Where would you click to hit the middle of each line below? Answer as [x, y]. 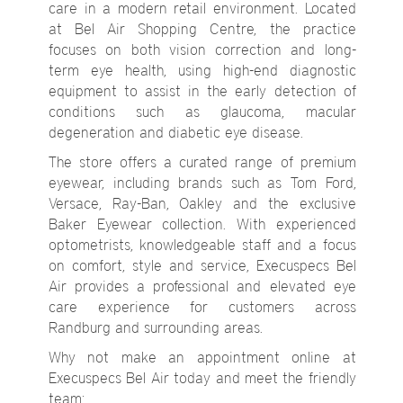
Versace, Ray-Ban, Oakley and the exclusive [202, 204]
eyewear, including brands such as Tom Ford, [202, 183]
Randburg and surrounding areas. [156, 328]
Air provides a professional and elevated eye [202, 287]
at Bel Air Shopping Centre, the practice [202, 29]
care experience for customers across [202, 307]
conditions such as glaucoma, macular [202, 112]
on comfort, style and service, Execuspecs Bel [202, 266]
